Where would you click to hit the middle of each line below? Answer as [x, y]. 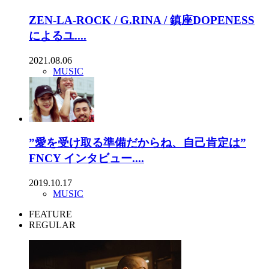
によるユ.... [58, 35]
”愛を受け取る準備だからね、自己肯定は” [138, 143]
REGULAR [52, 225]
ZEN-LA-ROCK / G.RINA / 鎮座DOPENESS [142, 20]
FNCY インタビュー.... [86, 159]
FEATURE [50, 214]
